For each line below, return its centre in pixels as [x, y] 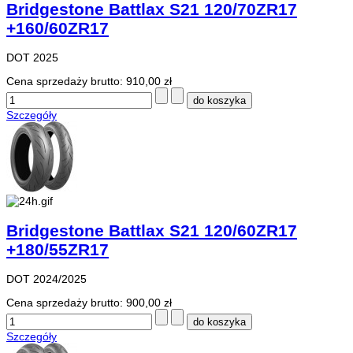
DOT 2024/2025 [46, 279]
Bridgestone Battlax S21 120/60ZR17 [152, 230]
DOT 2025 [32, 58]
